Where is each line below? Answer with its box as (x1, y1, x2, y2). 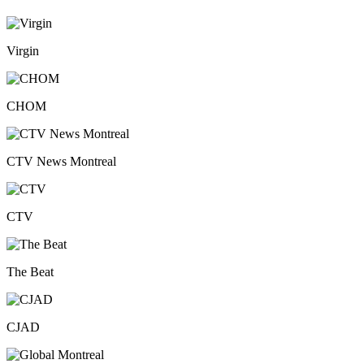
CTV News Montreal (6, 154, 116, 169)
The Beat (6, 265, 54, 279)
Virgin (6, 44, 39, 58)
